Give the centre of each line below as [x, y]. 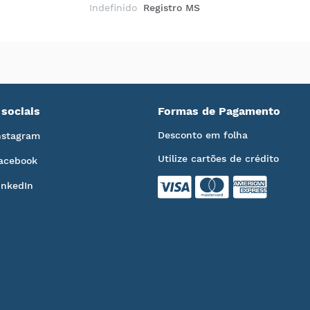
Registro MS [171, 8]
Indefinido [113, 8]
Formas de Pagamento [219, 111]
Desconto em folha [202, 135]
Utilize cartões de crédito [218, 159]
